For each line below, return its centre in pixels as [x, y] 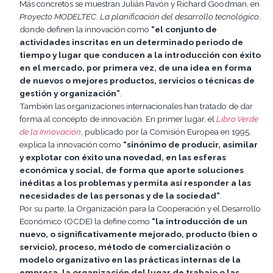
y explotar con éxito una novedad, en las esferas [123, 158]
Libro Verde [237, 119]
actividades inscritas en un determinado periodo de [131, 42]
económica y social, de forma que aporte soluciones [132, 170]
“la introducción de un [200, 222]
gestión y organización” [70, 94]
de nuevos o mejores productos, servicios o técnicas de [137, 81]
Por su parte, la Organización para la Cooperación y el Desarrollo [140, 209]
